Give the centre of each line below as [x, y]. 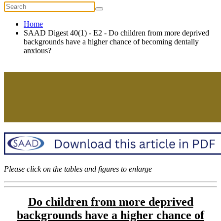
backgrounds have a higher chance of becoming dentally [111, 42]
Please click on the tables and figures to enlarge [78, 169]
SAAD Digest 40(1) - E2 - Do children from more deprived [116, 33]
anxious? [37, 51]
